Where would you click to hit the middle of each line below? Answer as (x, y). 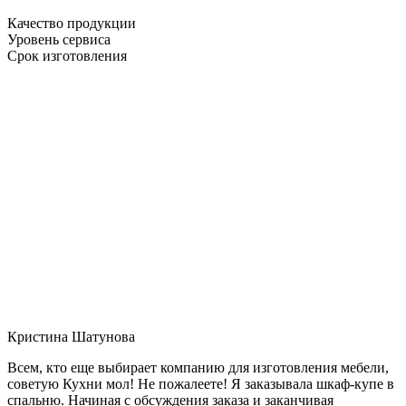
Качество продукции (72, 23)
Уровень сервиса (59, 39)
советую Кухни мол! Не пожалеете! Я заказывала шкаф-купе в (201, 383)
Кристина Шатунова (71, 336)
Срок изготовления (67, 55)
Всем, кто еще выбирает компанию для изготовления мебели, (198, 367)
